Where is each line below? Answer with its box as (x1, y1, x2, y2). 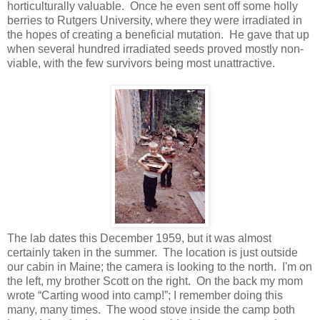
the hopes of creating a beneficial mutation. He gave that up (7, 29, 309, 41)
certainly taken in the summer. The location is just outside (7, 246, 298, 259)
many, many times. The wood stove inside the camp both (7, 304, 295, 316)
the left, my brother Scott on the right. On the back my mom (7, 275, 303, 288)
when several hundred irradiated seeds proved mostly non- (7, 43, 304, 56)
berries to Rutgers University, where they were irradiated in (7, 14, 302, 27)
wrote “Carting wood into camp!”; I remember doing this (7, 289, 283, 302)
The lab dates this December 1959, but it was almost (7, 232, 271, 245)
